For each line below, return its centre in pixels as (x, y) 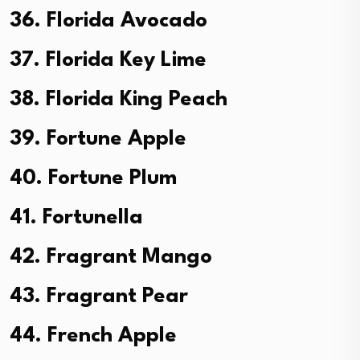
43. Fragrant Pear (99, 296)
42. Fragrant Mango (111, 257)
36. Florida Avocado (108, 20)
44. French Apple (93, 335)
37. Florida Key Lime (108, 60)
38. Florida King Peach (119, 99)
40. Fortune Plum (93, 178)
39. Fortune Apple (98, 139)
